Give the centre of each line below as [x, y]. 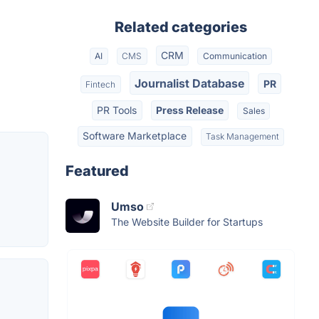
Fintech [101, 84]
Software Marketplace [135, 136]
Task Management [242, 137]
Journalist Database [189, 83]
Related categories [181, 27]
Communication [235, 56]
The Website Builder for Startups [187, 221]
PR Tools [117, 110]
